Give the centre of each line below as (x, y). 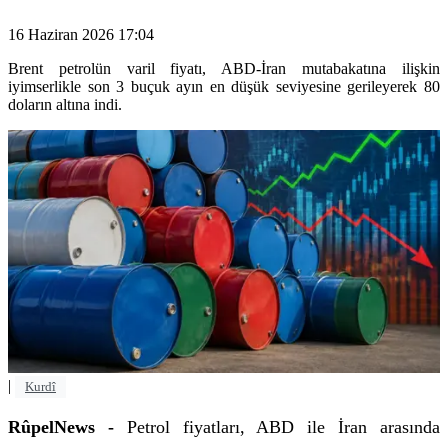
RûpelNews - (67, 427)
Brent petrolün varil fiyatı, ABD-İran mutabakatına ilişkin (224, 69)
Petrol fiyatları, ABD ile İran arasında (283, 427)
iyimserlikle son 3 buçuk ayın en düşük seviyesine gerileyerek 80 (224, 87)
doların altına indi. (65, 105)
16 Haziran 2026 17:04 (81, 35)
